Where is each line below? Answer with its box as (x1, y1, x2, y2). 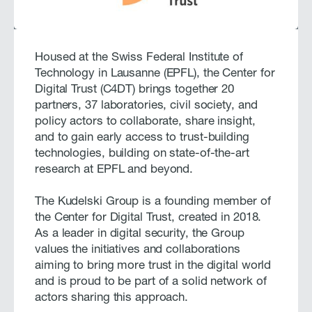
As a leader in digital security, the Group (35, 228, 244, 241)
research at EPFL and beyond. (35, 164, 194, 177)
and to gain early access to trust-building (35, 132, 249, 145)
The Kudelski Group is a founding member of (35, 196, 271, 209)
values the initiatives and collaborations (35, 244, 240, 257)
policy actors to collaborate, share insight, (35, 116, 256, 129)
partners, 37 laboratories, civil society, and (35, 100, 258, 113)
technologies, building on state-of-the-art (35, 148, 249, 161)
